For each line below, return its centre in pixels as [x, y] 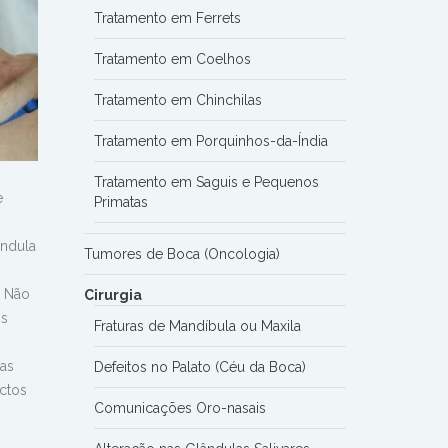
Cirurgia [112, 295]
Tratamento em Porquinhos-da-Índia [210, 141]
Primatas [120, 202]
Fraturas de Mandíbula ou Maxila [197, 326]
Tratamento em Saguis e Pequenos [206, 182]
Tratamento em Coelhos [172, 59]
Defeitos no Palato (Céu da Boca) [199, 367]
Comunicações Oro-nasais [179, 408]
